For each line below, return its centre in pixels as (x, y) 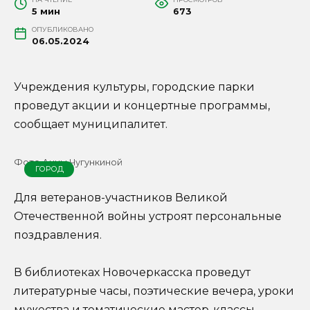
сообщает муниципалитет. (91, 124)
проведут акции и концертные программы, (142, 105)
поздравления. (59, 235)
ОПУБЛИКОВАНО (62, 29)
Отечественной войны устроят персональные (148, 216)
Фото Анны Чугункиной (68, 162)
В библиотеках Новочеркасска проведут (132, 272)
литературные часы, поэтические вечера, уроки (154, 291)
